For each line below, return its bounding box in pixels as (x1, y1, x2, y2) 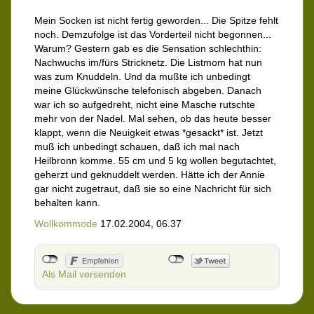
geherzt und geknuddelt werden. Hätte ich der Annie (34, 169, 265, 181)
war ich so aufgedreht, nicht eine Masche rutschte (34, 99, 255, 111)
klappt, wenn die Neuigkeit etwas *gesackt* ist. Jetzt (34, 127, 263, 139)
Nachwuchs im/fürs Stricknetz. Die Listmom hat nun (34, 57, 262, 69)
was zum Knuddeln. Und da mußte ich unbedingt (34, 71, 250, 83)
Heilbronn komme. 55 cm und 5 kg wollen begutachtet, (34, 155, 276, 167)
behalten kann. (34, 197, 100, 209)
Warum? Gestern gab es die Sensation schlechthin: (34, 43, 261, 55)
